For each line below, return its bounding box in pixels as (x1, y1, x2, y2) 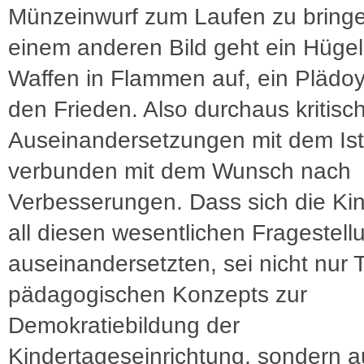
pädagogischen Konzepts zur (8, 282, 307, 307)
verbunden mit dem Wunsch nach (8, 158, 351, 184)
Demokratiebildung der (8, 313, 240, 338)
